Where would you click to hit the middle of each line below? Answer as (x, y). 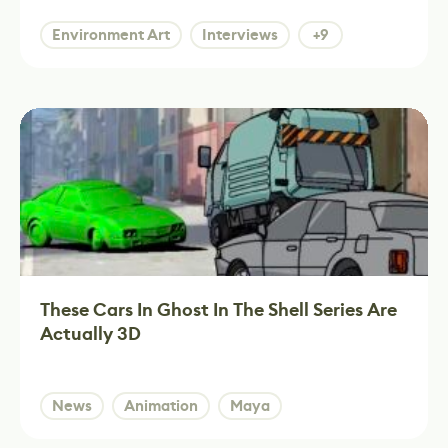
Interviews (240, 35)
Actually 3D (90, 334)
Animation (161, 406)
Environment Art (111, 35)
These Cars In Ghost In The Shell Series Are (218, 310)
